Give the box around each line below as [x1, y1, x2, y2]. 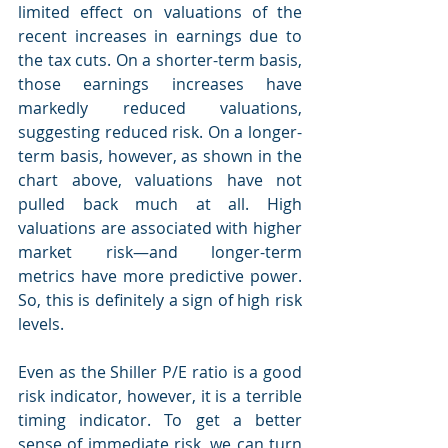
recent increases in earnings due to [18, 25, 302, 47]
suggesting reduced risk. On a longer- [18, 121, 302, 143]
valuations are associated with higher [18, 217, 302, 239]
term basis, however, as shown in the [18, 145, 302, 167]
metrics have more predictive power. [18, 265, 302, 287]
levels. [18, 313, 64, 335]
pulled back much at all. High [18, 193, 302, 215]
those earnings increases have [18, 73, 302, 95]
